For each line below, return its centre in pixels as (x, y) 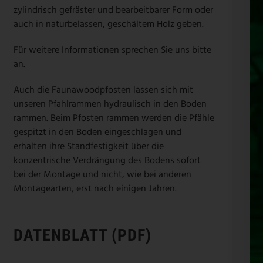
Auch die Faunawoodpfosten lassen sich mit (103, 90)
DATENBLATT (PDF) (82, 235)
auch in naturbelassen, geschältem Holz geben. (108, 24)
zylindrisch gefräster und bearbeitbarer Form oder (113, 10)
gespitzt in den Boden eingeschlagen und (97, 132)
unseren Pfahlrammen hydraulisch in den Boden (110, 104)
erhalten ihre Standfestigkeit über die (88, 146)
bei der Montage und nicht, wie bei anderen (102, 175)
